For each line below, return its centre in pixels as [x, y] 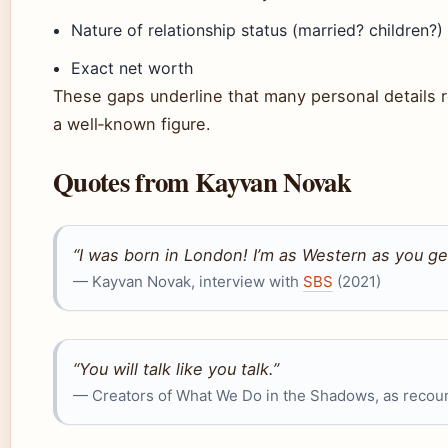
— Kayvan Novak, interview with [188, 281]
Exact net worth [132, 68]
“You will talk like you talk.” [176, 369]
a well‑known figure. [132, 124]
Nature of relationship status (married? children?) [257, 30]
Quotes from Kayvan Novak [202, 181]
